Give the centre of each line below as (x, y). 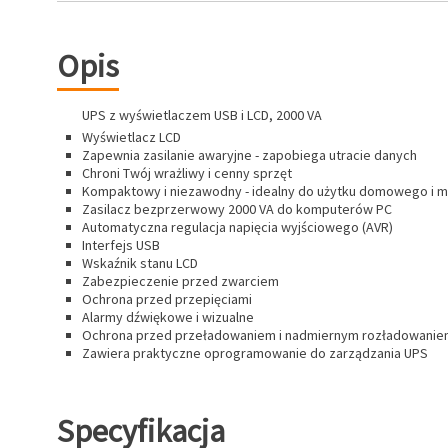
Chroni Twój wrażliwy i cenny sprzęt (187, 173)
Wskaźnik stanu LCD (140, 263)
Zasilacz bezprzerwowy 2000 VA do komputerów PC (237, 209)
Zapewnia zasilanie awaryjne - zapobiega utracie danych (249, 155)
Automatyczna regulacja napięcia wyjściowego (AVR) (237, 227)
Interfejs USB (121, 245)
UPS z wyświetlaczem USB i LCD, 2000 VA (202, 115)
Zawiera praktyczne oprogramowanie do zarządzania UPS (255, 353)
